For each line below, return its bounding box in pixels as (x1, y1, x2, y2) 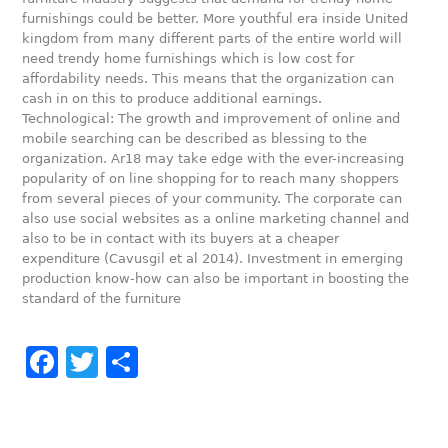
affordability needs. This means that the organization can (22, 71, 395, 86)
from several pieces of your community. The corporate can (22, 191, 403, 206)
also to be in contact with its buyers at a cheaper (22, 231, 340, 246)
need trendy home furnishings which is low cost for (22, 51, 355, 66)
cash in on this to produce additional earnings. (22, 91, 323, 106)
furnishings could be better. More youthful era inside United (22, 11, 409, 26)
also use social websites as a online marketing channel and (22, 211, 410, 226)
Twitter (98, 342, 208, 381)
